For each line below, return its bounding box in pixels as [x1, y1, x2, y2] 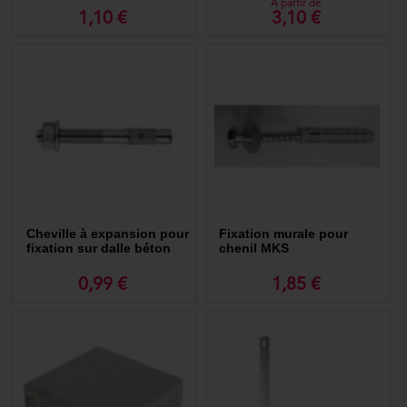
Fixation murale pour [219, 225, 349, 241]
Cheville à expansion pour [25, 225, 189, 241]
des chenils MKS [25, 254, 130, 270]
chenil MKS [219, 240, 290, 255]
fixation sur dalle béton [25, 240, 171, 255]
